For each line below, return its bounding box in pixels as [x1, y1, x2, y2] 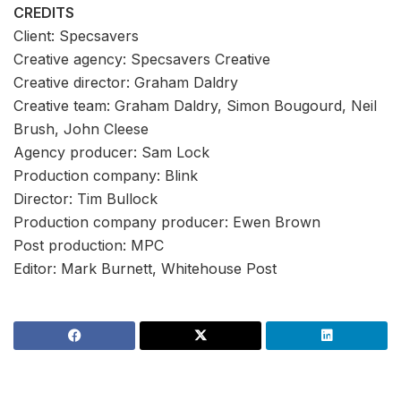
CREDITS [13, 3, 74, 21]
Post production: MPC [13, 235, 164, 254]
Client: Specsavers [13, 26, 139, 45]
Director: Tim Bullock [13, 189, 158, 208]
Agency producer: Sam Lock [13, 142, 209, 161]
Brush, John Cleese [13, 119, 149, 138]
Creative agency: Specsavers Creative [13, 49, 270, 68]
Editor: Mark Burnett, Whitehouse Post [13, 259, 277, 277]
